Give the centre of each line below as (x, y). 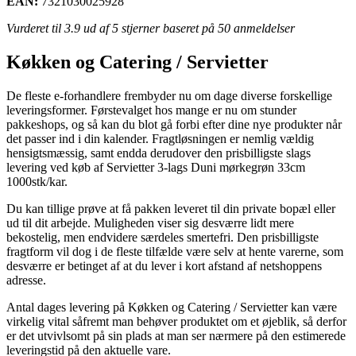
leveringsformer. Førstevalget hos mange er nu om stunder (151, 110)
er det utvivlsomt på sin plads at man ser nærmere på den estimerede (176, 335)
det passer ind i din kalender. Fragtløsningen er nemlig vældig (160, 138)
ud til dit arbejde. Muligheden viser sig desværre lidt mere (150, 222)
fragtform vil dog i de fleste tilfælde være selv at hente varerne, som (175, 251)
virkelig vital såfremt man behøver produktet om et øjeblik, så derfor (176, 321)
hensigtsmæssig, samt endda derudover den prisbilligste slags (159, 153)
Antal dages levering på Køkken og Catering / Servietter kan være (172, 307)
